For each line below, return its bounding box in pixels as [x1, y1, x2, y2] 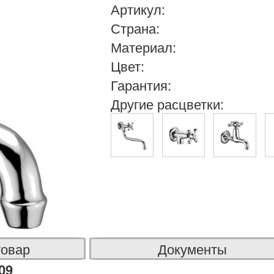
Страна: [111, 18, 160, 37]
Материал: [111, 37, 176, 56]
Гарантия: [111, 75, 171, 94]
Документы [157, 239, 227, 258]
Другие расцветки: [111, 94, 224, 113]
